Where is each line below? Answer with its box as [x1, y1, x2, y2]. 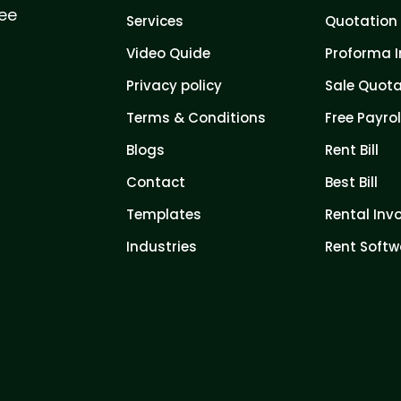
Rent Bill [324, 140, 379, 159]
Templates [126, 204, 201, 224]
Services [126, 11, 183, 30]
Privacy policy [126, 75, 222, 95]
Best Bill [324, 172, 378, 192]
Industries [126, 236, 197, 256]
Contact [126, 172, 185, 192]
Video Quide [126, 43, 210, 63]
